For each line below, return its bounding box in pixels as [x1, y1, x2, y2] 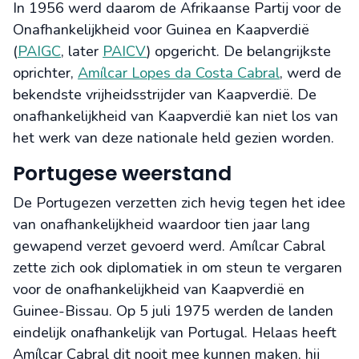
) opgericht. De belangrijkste [147, 42, 331, 62]
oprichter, [13, 63, 78, 83]
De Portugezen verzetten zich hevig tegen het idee [13, 193, 345, 213]
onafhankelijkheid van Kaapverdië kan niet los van [13, 107, 338, 127]
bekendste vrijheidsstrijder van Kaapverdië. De [13, 85, 317, 105]
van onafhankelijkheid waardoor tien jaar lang [13, 215, 310, 235]
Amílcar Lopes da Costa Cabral [78, 63, 280, 83]
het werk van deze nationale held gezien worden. [13, 128, 334, 148]
